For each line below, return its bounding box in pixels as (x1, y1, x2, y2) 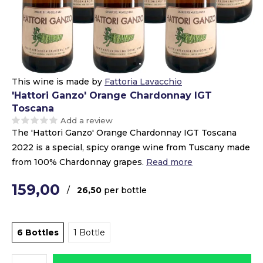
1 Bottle (73, 227, 105, 238)
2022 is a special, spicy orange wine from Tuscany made (12, 142, 250, 153)
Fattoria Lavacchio (104, 76, 182, 87)
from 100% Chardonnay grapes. (12, 157, 146, 167)
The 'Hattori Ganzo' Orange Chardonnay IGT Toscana (12, 127, 237, 138)
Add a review (60, 116, 113, 125)
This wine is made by (12, 76, 104, 87)
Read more (146, 157, 193, 167)
